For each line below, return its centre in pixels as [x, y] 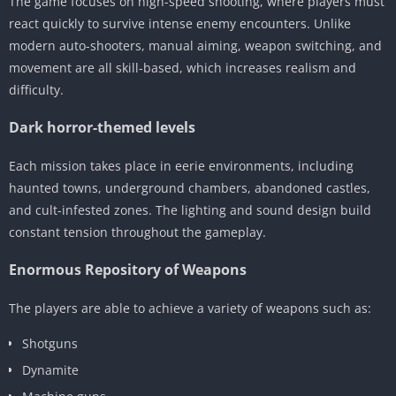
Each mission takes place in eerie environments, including [181, 165]
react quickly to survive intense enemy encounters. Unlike [180, 23]
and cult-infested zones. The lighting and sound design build [190, 209]
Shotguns [50, 343]
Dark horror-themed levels [102, 127]
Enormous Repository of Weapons [128, 269]
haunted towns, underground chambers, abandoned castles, [190, 187]
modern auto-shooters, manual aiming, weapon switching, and [195, 45]
